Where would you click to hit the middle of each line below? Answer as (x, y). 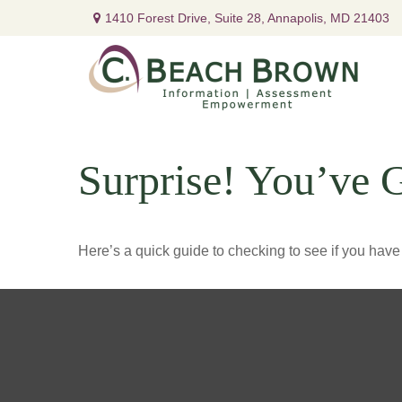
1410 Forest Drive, (159, 17)
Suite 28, (239, 17)
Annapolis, (297, 17)
